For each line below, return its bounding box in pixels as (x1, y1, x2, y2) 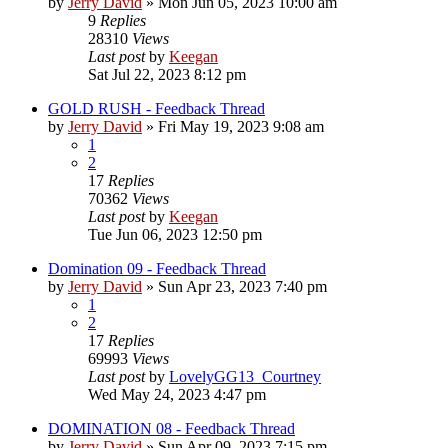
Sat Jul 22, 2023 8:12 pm (88, 65, 246, 83)
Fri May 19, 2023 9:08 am (158, 117, 324, 135)
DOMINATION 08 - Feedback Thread (48, 419, 295, 437)
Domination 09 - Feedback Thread (48, 259, 266, 277)
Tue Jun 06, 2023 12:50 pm (88, 225, 262, 243)
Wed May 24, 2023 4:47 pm (88, 385, 266, 403)
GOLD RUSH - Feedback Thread (48, 99, 265, 117)
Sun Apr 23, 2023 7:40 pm (158, 277, 327, 295)
